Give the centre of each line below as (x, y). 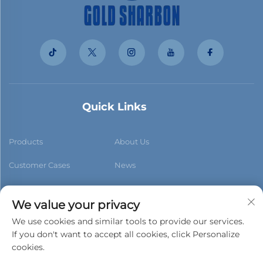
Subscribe (198, 247)
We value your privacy (76, 205)
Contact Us (29, 189)
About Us (132, 142)
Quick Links (114, 107)
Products (26, 142)
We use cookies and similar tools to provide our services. (128, 221)
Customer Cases (39, 165)
